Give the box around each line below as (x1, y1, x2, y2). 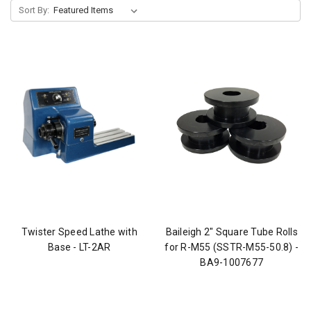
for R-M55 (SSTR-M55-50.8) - (165, 242, 299, 253)
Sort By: (18, 4, 49, 15)
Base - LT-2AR (48, 242, 111, 253)
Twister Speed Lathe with (21, 226, 137, 238)
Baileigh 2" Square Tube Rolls (165, 226, 298, 238)
